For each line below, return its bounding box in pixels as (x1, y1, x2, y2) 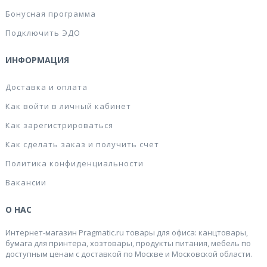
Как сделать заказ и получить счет (5, 139, 159, 150)
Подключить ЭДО (5, 27, 80, 38)
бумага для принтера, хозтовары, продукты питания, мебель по (5, 238, 251, 249)
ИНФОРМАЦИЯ (5, 54, 69, 66)
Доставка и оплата (5, 82, 88, 92)
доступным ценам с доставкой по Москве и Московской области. (5, 249, 252, 259)
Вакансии (5, 177, 46, 188)
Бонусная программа (5, 8, 96, 19)
